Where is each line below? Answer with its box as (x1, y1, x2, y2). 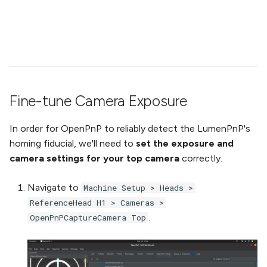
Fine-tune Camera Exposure (10, 92, 187, 110)
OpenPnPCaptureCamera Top (30, 212, 146, 223)
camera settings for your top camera (10, 153, 179, 164)
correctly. (179, 153, 222, 164)
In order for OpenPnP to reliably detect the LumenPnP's (10, 123, 250, 135)
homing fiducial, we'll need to (10, 138, 136, 150)
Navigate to (27, 182, 81, 194)
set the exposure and (136, 138, 234, 150)
